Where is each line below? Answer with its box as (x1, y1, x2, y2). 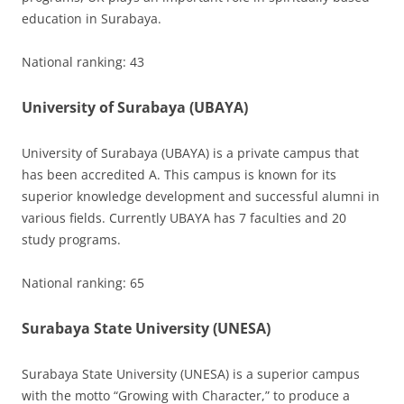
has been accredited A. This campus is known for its (22, 166, 336, 184)
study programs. (22, 231, 121, 249)
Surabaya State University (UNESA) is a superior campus (22, 365, 360, 383)
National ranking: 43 (22, 53, 144, 71)
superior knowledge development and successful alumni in (22, 188, 380, 206)
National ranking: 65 (22, 274, 144, 292)
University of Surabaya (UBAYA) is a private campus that (22, 144, 359, 162)
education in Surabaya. (22, 10, 161, 28)
